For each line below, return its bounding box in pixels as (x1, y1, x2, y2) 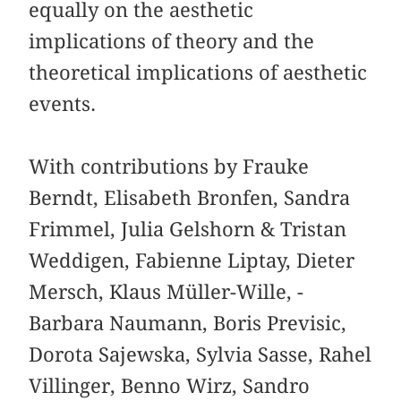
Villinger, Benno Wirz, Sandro (29, 373, 311, 397)
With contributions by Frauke (29, 154, 310, 178)
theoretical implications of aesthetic (29, 60, 368, 84)
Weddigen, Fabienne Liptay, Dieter (29, 248, 355, 272)
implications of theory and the (29, 29, 315, 53)
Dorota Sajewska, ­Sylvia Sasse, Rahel (29, 342, 372, 366)
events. (29, 91, 97, 115)
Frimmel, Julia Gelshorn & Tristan (29, 217, 347, 241)
